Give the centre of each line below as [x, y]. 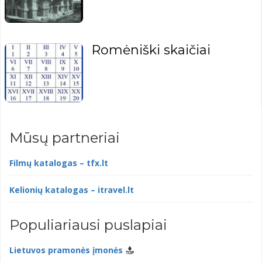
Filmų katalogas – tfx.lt [59, 163]
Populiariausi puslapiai [88, 225]
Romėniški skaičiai [151, 50]
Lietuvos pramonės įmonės [67, 250]
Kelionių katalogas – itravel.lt [72, 190]
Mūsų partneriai [65, 138]
